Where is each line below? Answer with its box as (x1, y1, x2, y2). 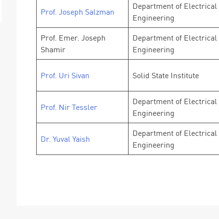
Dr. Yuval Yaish (41, 134, 90, 144)
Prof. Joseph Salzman (41, 7, 114, 17)
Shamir (41, 44, 66, 54)
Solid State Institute (132, 70, 199, 80)
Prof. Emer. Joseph (41, 33, 106, 43)
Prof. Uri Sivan (41, 70, 89, 80)
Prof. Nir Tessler (41, 102, 97, 112)
